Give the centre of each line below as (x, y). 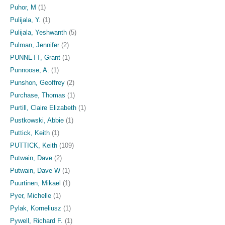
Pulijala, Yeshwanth (38, 32)
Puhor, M (23, 7)
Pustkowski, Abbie (37, 120)
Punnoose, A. (30, 70)
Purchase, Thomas (38, 95)
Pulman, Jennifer (35, 45)
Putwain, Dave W (35, 170)
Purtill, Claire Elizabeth (43, 107)
